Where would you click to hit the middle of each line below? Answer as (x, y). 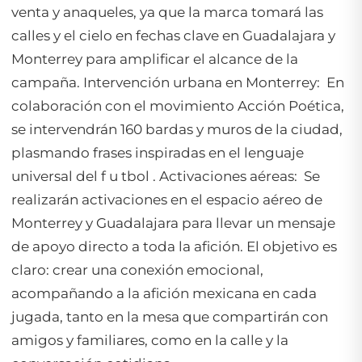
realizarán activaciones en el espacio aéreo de (167, 200)
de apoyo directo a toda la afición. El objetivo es (174, 247)
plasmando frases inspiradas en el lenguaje (158, 153)
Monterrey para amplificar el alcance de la (155, 59)
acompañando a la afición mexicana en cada (164, 294)
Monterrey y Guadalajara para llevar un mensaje (173, 223)
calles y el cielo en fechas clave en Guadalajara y (173, 36)
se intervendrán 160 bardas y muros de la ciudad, (177, 130)
